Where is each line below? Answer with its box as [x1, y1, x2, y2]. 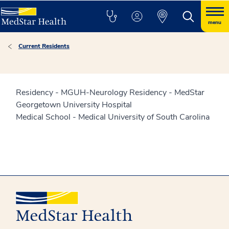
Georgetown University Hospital [16, 99, 132, 110]
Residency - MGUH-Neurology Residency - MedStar [16, 87, 204, 98]
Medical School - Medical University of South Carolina [16, 111, 210, 123]
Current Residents [18, 42, 70, 50]
